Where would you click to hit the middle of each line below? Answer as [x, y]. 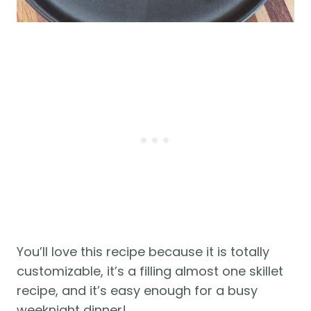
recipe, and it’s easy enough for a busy [137, 291]
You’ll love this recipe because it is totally [143, 252]
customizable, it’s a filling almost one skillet [150, 271]
